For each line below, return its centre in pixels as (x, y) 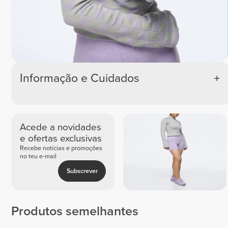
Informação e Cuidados (79, 78)
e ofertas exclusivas (61, 139)
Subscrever (82, 171)
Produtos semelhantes (75, 211)
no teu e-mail (38, 156)
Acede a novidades (60, 127)
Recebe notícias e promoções (61, 148)
